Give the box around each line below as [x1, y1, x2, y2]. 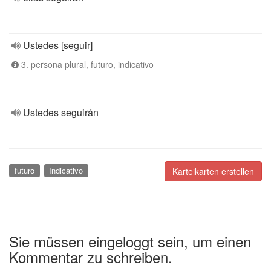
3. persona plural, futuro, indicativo [19, 58, 154, 70]
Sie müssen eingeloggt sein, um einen [9, 230, 251, 252]
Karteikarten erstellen [172, 165, 254, 177]
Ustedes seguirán [23, 105, 99, 119]
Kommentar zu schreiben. [9, 246, 172, 267]
